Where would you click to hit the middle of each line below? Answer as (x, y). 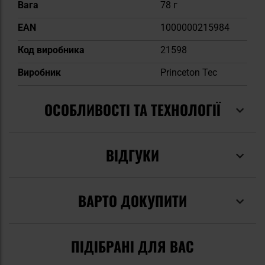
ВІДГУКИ (132, 155)
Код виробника (51, 50)
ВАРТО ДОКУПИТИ (132, 200)
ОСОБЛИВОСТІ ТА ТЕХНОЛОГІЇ (132, 109)
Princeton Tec (189, 72)
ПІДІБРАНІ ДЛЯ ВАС (132, 246)
